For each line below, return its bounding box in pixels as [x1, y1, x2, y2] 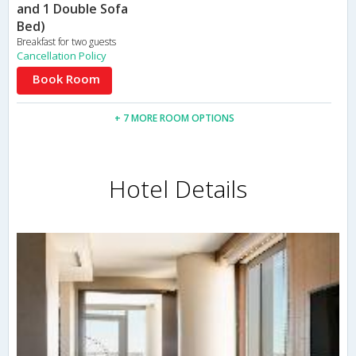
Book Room [33, 71, 100, 87]
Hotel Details [109, 172, 247, 206]
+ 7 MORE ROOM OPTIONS [114, 111, 234, 126]
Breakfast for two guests [17, 35, 116, 49]
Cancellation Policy [17, 48, 106, 64]
